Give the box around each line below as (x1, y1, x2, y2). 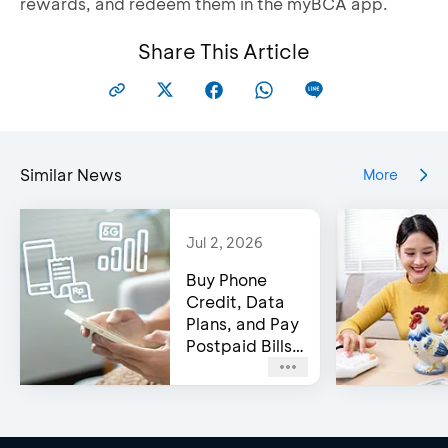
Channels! (186, 378, 263, 400)
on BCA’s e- (186, 356, 279, 378)
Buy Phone (186, 268, 267, 290)
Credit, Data (186, 290, 285, 312)
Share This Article (138, 37, 310, 64)
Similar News (20, 163, 122, 185)
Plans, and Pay (186, 312, 299, 334)
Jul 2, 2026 (186, 232, 263, 252)
